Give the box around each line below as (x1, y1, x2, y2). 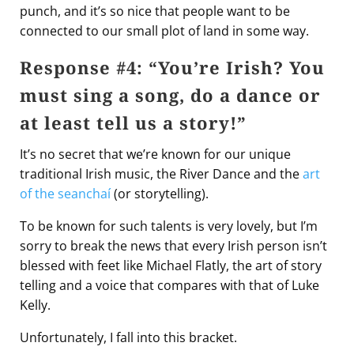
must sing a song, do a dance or (20, 83, 321, 107)
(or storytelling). (111, 185, 209, 203)
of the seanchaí (20, 185, 111, 203)
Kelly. (20, 296, 51, 314)
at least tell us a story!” (20, 111, 247, 135)
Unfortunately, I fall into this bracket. (20, 329, 237, 347)
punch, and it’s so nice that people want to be (20, 2, 290, 21)
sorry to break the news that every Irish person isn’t (20, 237, 327, 255)
